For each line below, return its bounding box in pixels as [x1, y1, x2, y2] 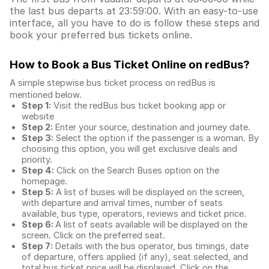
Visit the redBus [51, 100, 121, 111]
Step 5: [22, 187, 53, 198]
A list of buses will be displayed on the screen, [53, 187, 244, 198]
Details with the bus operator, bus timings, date [55, 241, 249, 252]
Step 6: [22, 219, 55, 230]
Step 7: [22, 241, 55, 252]
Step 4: [22, 165, 54, 176]
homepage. [22, 176, 67, 187]
